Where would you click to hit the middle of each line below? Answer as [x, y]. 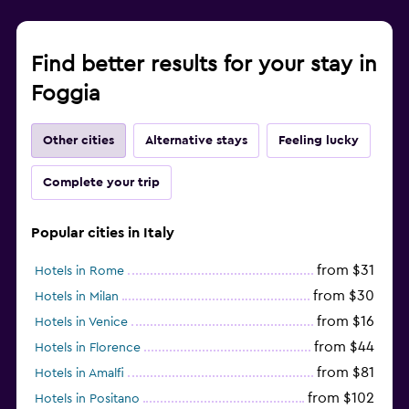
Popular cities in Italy [103, 232]
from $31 [346, 270]
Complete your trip [101, 182]
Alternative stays [196, 140]
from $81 [346, 372]
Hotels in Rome [79, 271]
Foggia [66, 94]
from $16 [346, 321]
